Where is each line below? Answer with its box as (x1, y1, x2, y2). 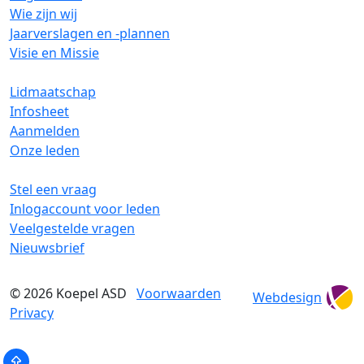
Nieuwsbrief (10, 238, 84, 257)
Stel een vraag (10, 180, 97, 198)
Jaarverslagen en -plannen (10, 24, 170, 42)
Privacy (10, 303, 54, 322)
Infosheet (10, 102, 69, 120)
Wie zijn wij (10, 4, 77, 23)
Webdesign (253, 288, 322, 306)
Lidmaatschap (10, 82, 96, 101)
